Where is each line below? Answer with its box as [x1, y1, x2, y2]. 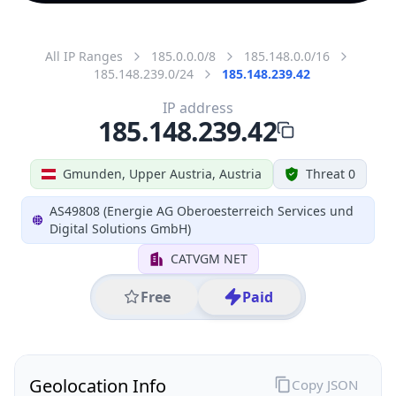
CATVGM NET [170, 249, 247, 267]
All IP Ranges [45, 47, 123, 65]
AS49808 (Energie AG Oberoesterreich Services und [49, 202, 354, 219]
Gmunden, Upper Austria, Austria [62, 164, 262, 182]
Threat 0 [305, 164, 355, 182]
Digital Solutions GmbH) [49, 219, 192, 237]
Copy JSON [291, 375, 358, 393]
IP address [163, 97, 233, 118]
